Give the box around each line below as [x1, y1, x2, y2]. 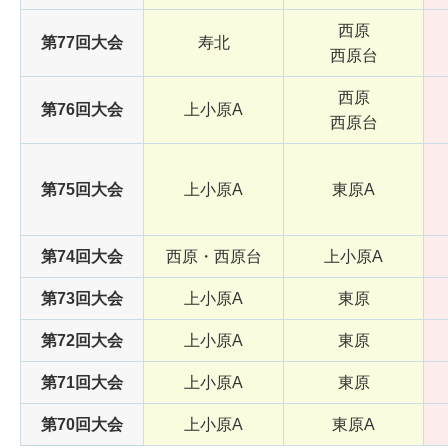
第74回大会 [41, 248, 123, 266]
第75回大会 [41, 181, 123, 199]
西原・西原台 [165, 248, 262, 266]
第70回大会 [41, 416, 123, 434]
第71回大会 [41, 374, 123, 392]
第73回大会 [41, 290, 123, 308]
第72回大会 [41, 332, 123, 350]
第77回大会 [41, 34, 123, 52]
